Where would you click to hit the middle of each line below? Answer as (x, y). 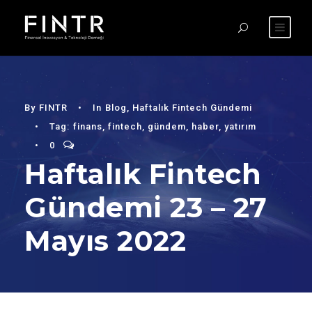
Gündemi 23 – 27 (146, 207)
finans (88, 126)
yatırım (240, 126)
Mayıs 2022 (105, 240)
